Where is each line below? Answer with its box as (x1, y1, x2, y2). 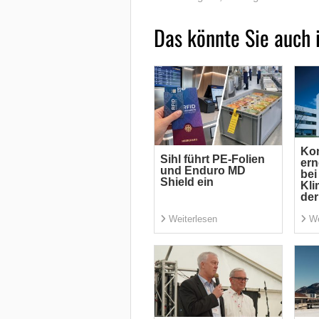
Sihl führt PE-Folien (159, 152, 265, 165)
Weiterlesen (168, 214, 217, 225)
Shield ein (159, 175, 214, 188)
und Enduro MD (159, 164, 246, 177)
